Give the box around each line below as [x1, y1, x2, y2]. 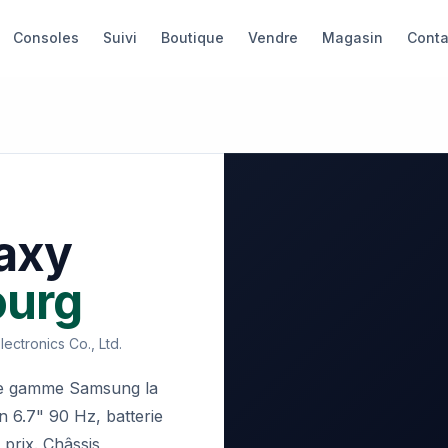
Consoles [13, 29, 79, 46]
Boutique [161, 29, 224, 46]
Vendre [248, 29, 298, 46]
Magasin [322, 29, 383, 46]
